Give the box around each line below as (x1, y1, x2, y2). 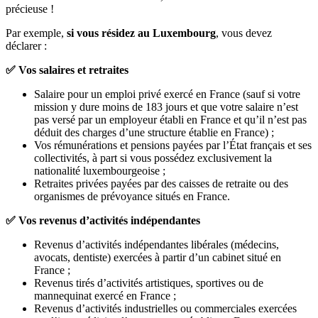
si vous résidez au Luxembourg (67, 26, 216, 39)
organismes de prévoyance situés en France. (34, 190, 230, 202)
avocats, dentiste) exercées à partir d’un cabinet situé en (34, 251, 281, 263)
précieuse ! (6, 2, 54, 15)
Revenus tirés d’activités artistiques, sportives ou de (34, 276, 263, 289)
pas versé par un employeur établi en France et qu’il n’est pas (34, 113, 307, 126)
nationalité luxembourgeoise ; (34, 164, 165, 177)
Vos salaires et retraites (18, 63, 128, 76)
